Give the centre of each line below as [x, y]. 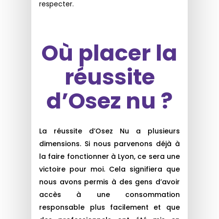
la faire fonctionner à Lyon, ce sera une [109, 157]
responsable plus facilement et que [109, 208]
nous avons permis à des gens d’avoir [109, 182]
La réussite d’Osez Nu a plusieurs [109, 131]
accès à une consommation [109, 195]
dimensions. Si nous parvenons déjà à [109, 144]
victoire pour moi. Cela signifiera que [109, 169]
